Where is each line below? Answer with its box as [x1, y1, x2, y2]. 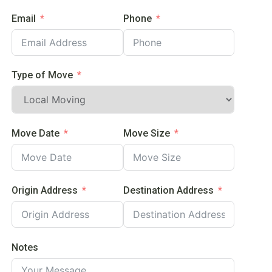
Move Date [12, 127, 60, 140]
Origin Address [12, 184, 78, 196]
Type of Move [12, 69, 73, 81]
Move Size [123, 127, 170, 140]
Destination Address [123, 184, 214, 196]
